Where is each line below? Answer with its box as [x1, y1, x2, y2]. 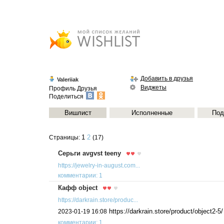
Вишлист [64, 109, 91, 116]
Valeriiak [57, 76, 78, 82]
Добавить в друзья [140, 75, 193, 81]
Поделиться [49, 93, 85, 99]
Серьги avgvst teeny [58, 149, 121, 157]
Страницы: [49, 134, 81, 140]
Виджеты [140, 84, 166, 91]
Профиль [49, 85, 75, 91]
